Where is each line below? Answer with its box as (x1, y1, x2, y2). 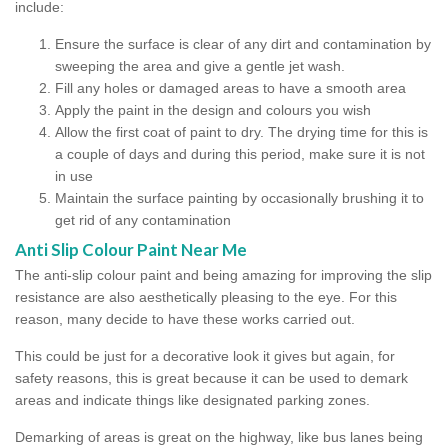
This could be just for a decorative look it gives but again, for (15, 347, 395, 364)
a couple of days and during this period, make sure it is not (55, 145, 425, 162)
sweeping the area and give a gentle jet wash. (55, 57, 349, 74)
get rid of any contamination (55, 211, 231, 228)
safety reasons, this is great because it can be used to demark (15, 369, 408, 386)
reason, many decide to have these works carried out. (15, 310, 355, 327)
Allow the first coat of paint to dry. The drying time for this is (55, 123, 428, 140)
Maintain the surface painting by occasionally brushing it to (55, 189, 424, 206)
